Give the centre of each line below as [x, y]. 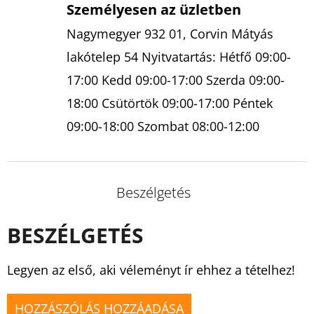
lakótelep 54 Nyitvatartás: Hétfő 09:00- [179, 56]
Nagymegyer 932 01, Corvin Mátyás [170, 33]
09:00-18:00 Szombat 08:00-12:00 [163, 126]
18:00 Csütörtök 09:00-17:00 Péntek [170, 103]
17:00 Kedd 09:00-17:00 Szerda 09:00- [176, 80]
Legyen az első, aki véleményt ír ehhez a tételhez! [151, 269]
